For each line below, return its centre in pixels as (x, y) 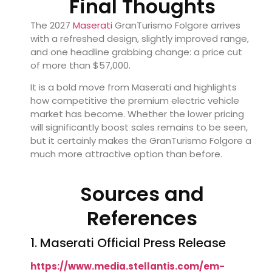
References (142, 218)
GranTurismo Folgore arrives (176, 25)
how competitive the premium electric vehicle (135, 101)
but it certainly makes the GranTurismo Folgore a (141, 141)
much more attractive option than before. (126, 154)
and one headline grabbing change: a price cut (136, 52)
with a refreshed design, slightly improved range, (140, 38)
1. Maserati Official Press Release (128, 243)
